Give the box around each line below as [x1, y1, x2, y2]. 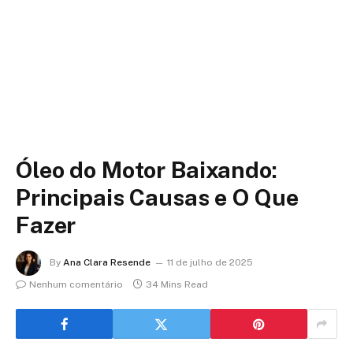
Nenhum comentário [29, 279, 123, 290]
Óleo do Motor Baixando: [16, 156, 277, 184]
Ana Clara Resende [63, 257, 150, 269]
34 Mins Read [146, 279, 208, 290]
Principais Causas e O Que [16, 184, 299, 211]
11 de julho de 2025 [167, 257, 253, 269]
